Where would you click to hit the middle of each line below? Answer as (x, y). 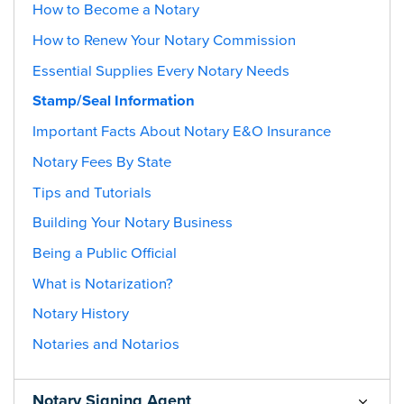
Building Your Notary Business (133, 223)
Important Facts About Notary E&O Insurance (182, 132)
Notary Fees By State (102, 162)
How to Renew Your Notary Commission (164, 40)
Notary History (81, 314)
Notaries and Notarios (106, 345)
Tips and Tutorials (92, 193)
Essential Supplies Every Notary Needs (161, 71)
